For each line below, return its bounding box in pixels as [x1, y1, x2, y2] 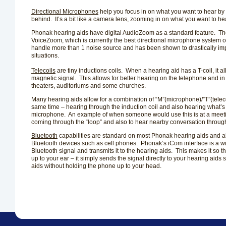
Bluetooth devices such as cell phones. [31, 140, 138, 147]
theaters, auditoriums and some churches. [31, 82, 146, 89]
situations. [31, 52, 59, 59]
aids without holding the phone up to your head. [31, 162, 161, 169]
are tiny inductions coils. [55, 67, 123, 74]
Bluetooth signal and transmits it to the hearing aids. [31, 147, 173, 154]
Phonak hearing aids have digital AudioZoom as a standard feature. [31, 29, 215, 36]
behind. [31, 16, 52, 23]
